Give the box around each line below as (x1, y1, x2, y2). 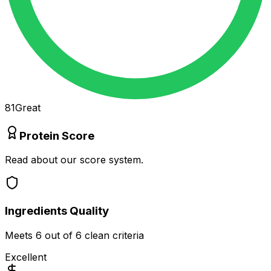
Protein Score (19, 128, 94, 143)
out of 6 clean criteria (42, 229, 144, 241)
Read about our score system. (5, 154, 143, 166)
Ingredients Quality (5, 203, 109, 218)
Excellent (5, 250, 47, 263)
